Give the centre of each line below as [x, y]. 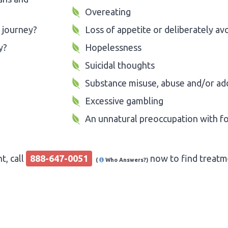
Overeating [108, 12]
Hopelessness [113, 47]
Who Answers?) [127, 160]
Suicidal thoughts [120, 65]
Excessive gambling [124, 101]
